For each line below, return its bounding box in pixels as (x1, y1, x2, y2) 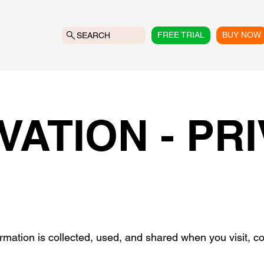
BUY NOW (222, 30, 262, 39)
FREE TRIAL (157, 30, 205, 39)
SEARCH (77, 30, 111, 40)
